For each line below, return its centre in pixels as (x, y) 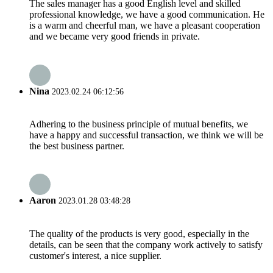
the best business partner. (77, 146)
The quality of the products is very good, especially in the (139, 233)
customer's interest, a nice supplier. (95, 255)
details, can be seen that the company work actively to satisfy (146, 244)
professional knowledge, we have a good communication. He (147, 15)
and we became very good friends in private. (115, 37)
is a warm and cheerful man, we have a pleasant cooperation (145, 26)
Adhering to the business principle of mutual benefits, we (139, 124)
